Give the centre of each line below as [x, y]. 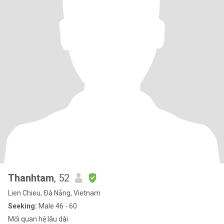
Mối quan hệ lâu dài [38, 219]
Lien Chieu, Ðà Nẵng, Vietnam [54, 193]
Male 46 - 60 [57, 206]
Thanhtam [31, 178]
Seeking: [22, 206]
